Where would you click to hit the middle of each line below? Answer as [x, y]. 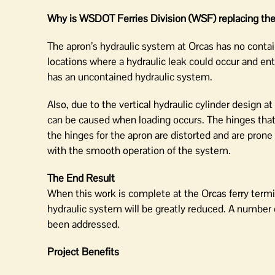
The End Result [81, 178]
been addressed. [83, 224]
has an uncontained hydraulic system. [130, 77]
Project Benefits [83, 252]
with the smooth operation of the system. [139, 150]
